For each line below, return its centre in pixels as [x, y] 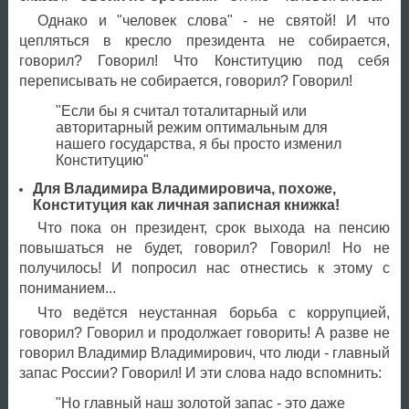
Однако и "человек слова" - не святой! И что [213, 20]
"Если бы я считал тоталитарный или [181, 110]
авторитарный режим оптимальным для [191, 127]
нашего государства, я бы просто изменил [198, 143]
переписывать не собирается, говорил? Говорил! [185, 80]
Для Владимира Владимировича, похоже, [184, 189]
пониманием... [67, 288]
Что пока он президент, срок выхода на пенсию [213, 228]
